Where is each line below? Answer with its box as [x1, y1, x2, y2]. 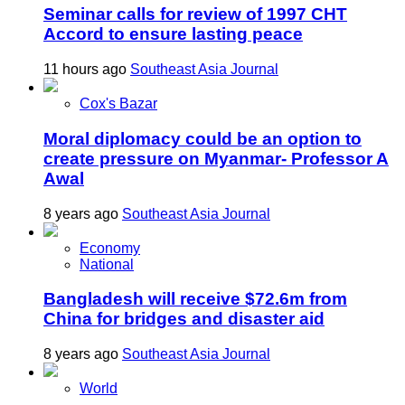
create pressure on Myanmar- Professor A [43, 148, 389, 168]
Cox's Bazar [80, 96, 157, 112]
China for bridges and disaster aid [43, 309, 325, 329]
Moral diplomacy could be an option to [43, 128, 362, 148]
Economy [80, 240, 140, 256]
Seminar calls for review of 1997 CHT [43, 5, 347, 24]
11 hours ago [43, 61, 130, 78]
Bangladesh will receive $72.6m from [43, 289, 347, 309]
